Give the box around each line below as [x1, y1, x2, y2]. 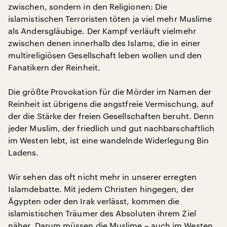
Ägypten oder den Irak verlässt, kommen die [8, 196, 180, 206]
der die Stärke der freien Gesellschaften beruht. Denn [8, 111, 214, 121]
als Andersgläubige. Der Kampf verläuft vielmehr [8, 26, 196, 35]
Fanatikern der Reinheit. [8, 62, 100, 72]
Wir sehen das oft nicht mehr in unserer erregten [8, 172, 197, 181]
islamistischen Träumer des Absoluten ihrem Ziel [8, 208, 196, 218]
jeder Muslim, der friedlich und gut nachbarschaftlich [8, 123, 215, 133]
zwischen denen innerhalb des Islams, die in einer [8, 38, 200, 48]
